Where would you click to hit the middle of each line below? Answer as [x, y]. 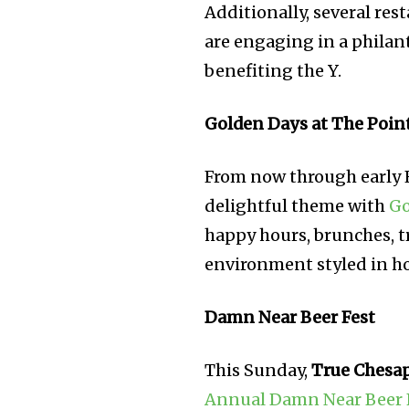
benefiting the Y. [273, 71]
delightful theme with [297, 206]
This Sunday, [258, 371]
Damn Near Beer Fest [290, 318]
